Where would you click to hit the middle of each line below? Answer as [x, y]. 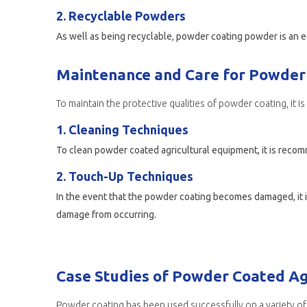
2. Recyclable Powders [121, 16]
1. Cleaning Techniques [122, 130]
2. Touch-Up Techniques [125, 176]
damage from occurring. [106, 214]
